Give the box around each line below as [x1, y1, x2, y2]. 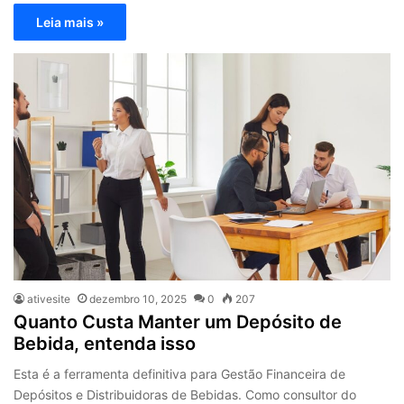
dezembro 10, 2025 [89, 291, 188, 306]
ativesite [27, 291, 71, 306]
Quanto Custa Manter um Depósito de [14, 310, 343, 333]
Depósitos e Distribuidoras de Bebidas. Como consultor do [14, 386, 357, 402]
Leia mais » [36, 14, 105, 31]
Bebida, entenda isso [14, 332, 197, 354]
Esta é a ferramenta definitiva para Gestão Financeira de [14, 365, 346, 381]
